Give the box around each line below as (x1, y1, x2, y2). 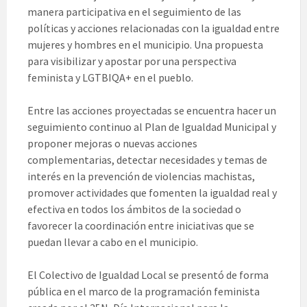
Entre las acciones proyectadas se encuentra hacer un (27, 103, 276, 118)
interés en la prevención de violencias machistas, (27, 169, 255, 184)
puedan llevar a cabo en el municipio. (27, 235, 198, 249)
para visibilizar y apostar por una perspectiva (27, 54, 236, 69)
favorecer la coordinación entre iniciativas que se (27, 219, 254, 233)
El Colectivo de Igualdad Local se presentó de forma (27, 268, 269, 282)
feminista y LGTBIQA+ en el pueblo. (27, 71, 193, 85)
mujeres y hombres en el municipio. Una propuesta (27, 38, 263, 52)
